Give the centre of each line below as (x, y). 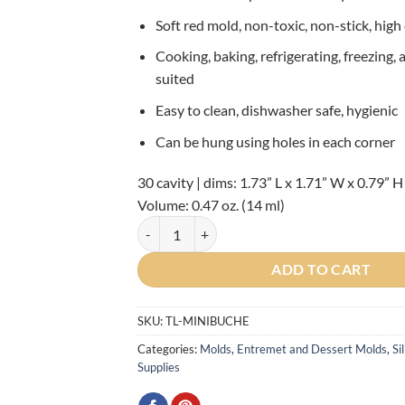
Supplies (158, 367)
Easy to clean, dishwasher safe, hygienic (277, 109)
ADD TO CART (321, 270)
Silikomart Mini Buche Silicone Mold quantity (264, 226)
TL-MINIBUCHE (207, 321)
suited (175, 79)
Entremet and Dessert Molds (311, 349)
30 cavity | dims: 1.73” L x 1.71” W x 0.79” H (270, 183)
